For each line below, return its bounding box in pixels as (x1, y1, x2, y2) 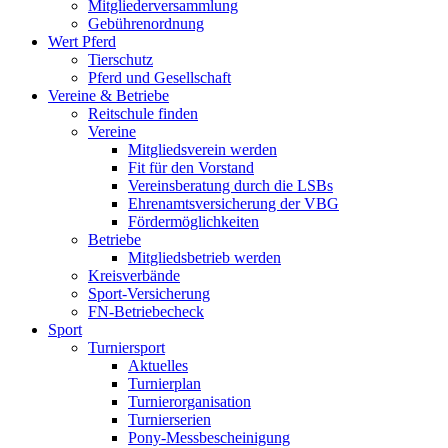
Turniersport (88, 339, 165, 357)
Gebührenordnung (88, 15, 204, 33)
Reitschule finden (88, 105, 198, 123)
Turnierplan (128, 375, 201, 393)
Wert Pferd (48, 33, 116, 51)
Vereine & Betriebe (48, 87, 169, 105)
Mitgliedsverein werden (128, 141, 277, 159)
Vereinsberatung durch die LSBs (128, 177, 333, 195)
